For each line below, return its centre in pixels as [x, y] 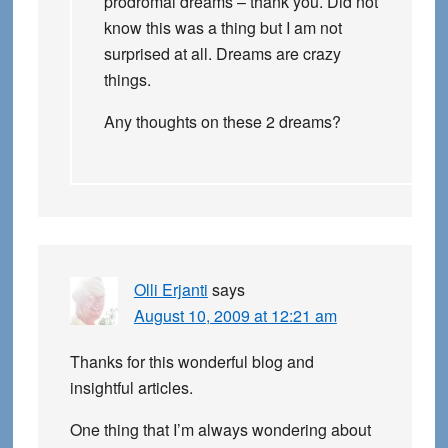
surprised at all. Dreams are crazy [222, 54]
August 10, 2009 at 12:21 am [235, 316]
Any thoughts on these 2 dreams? [222, 122]
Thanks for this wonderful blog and [191, 362]
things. [127, 80]
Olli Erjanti [170, 290]
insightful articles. [131, 388]
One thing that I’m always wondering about [220, 430]
